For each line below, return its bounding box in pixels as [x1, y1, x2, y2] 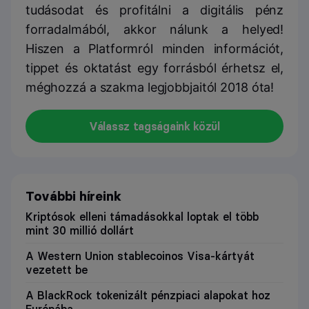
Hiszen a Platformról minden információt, [25, 41, 284, 57]
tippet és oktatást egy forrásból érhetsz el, [25, 61, 284, 76]
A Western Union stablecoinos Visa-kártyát [25, 248, 255, 263]
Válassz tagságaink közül [89, 119, 220, 134]
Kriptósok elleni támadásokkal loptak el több [25, 209, 259, 223]
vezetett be [25, 262, 88, 277]
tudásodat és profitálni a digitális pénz [25, 3, 284, 18]
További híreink [25, 188, 121, 204]
